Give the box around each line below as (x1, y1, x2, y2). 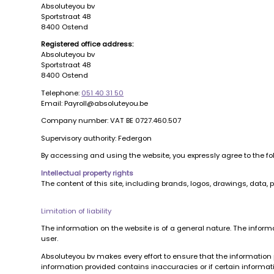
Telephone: (41, 87, 82, 98)
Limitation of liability (41, 206, 112, 217)
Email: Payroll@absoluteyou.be (41, 98, 149, 108)
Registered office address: (41, 39, 134, 50)
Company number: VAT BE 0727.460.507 (41, 116, 182, 126)
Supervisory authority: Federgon (41, 133, 152, 143)
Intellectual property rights (41, 168, 134, 178)
